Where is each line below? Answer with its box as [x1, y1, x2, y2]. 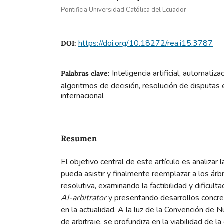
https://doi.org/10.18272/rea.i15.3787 [78, 37, 213, 49]
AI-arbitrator [61, 192, 106, 203]
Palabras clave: [61, 68, 112, 78]
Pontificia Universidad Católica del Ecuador [61, 5, 186, 14]
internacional [61, 90, 104, 101]
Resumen [61, 133, 97, 143]
